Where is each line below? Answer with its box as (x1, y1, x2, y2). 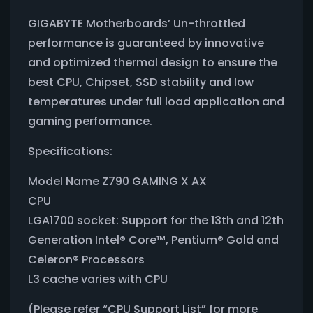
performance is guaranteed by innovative (28, 34, 264, 51)
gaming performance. (28, 112, 152, 129)
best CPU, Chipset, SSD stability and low (28, 73, 254, 90)
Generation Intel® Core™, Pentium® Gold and (28, 231, 279, 248)
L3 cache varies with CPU (28, 270, 168, 287)
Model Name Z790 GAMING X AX (28, 173, 207, 189)
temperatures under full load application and (28, 93, 284, 110)
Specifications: (28, 143, 112, 159)
